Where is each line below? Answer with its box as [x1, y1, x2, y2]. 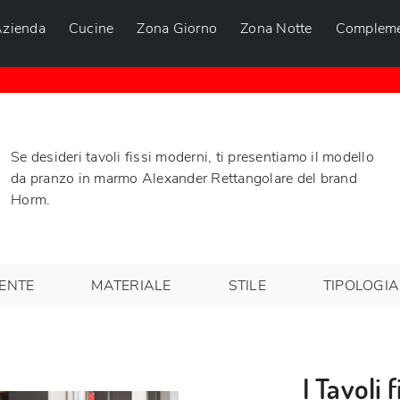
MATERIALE [91, 275, 171, 296]
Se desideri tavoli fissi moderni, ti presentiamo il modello [11, 146, 374, 167]
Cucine [68, 18, 114, 38]
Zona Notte [240, 18, 312, 38]
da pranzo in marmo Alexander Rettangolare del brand [11, 168, 357, 188]
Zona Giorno [137, 18, 218, 38]
